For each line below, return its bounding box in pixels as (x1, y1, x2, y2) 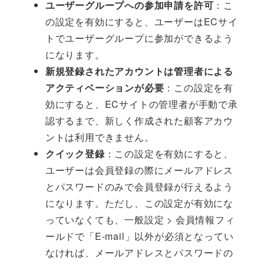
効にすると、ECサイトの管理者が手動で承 (45, 97, 238, 111)
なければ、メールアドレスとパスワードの (45, 246, 233, 260)
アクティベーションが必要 (45, 81, 164, 95)
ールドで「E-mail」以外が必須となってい (45, 229, 234, 243)
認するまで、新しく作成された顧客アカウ (45, 114, 233, 128)
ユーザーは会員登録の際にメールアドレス (45, 163, 233, 177)
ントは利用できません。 (45, 130, 154, 144)
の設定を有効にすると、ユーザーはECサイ (45, 15, 238, 29)
